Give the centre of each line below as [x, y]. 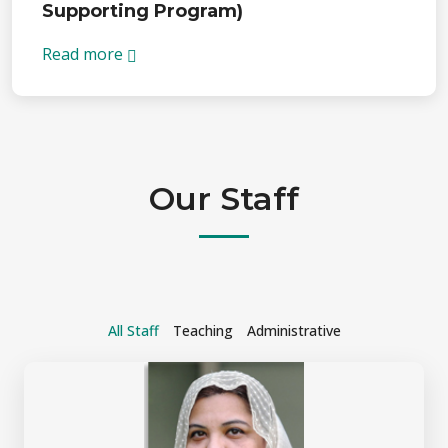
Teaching [202, 330]
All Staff [133, 330]
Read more [84, 53]
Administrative [293, 330]
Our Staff [224, 198]
